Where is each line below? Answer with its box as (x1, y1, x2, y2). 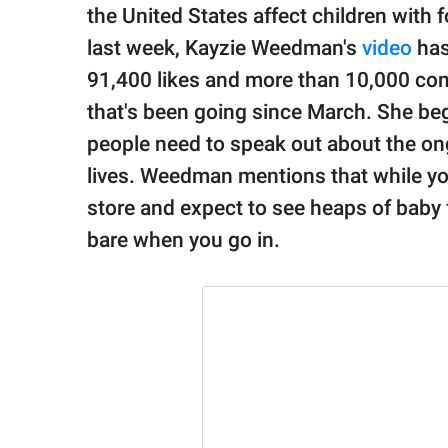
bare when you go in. (87, 228, 280, 253)
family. (34, 14, 72, 29)
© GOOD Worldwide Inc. (34, 62, 165, 79)
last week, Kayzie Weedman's (87, 36, 362, 61)
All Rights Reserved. (34, 81, 145, 98)
